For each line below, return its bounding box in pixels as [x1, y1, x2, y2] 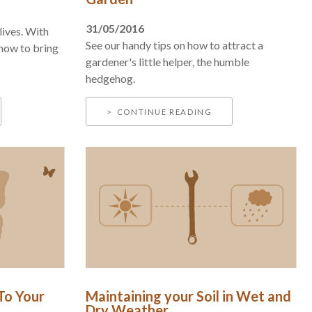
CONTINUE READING [116, 107, 212, 117]
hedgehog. [86, 72, 136, 86]
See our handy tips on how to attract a [86, 38, 264, 52]
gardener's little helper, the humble [86, 55, 250, 69]
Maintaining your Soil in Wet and [86, 287, 292, 304]
